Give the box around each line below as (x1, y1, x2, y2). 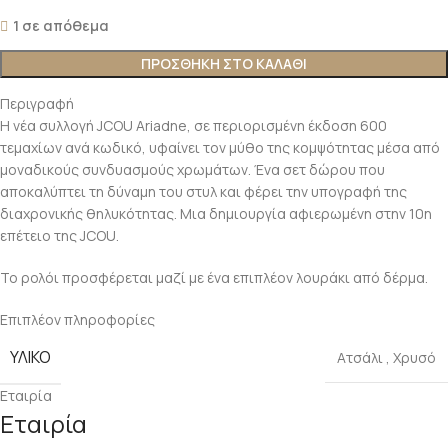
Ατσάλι (337, 348, 383, 368)
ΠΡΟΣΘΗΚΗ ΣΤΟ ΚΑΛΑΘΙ (141, 54, 307, 74)
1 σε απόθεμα (13, 16, 109, 36)
